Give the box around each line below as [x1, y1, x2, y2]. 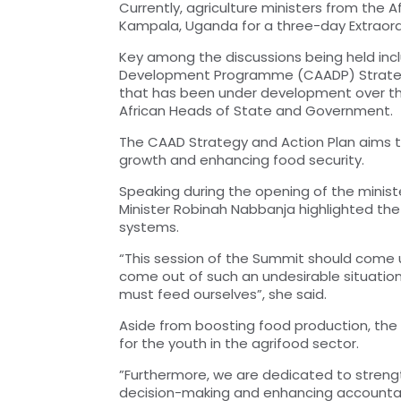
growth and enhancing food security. [119, 149, 364, 169]
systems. [119, 217, 179, 236]
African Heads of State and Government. [119, 100, 393, 120]
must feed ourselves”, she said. [119, 284, 327, 303]
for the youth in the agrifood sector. [119, 333, 359, 353]
